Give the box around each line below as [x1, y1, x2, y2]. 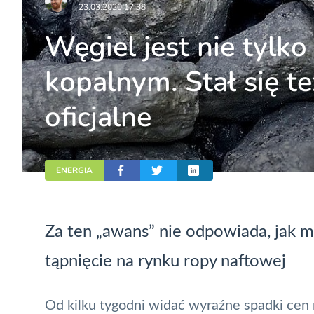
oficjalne [45, 98, 151, 137]
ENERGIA [56, 164, 93, 176]
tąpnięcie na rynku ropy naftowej [45, 252, 286, 270]
